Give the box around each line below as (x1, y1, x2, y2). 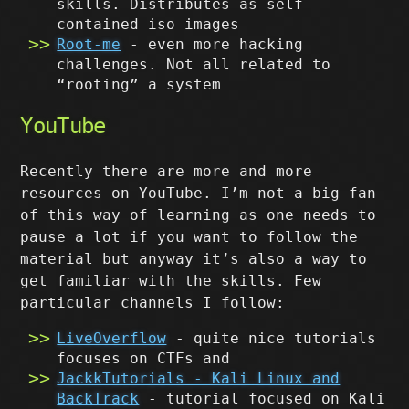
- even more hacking (121, 36, 304, 53)
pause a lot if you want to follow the (20, 228, 359, 246)
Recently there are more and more (20, 163, 313, 180)
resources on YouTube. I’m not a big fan (20, 184, 377, 202)
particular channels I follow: (20, 294, 286, 311)
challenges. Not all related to (57, 56, 331, 73)
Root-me (57, 36, 121, 53)
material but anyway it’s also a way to (20, 250, 368, 267)
